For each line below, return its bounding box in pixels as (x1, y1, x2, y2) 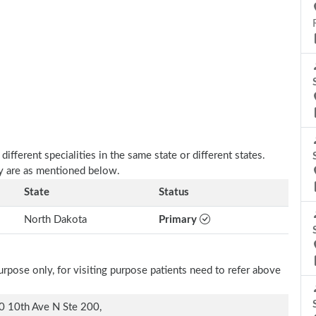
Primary (159, 214, 200, 225)
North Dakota (24, 214, 87, 225)
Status (159, 187, 189, 197)
